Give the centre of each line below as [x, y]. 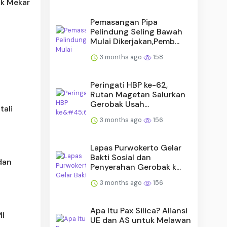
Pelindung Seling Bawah [137, 31]
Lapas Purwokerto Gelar [136, 147]
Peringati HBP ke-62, [129, 85]
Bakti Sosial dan [121, 157]
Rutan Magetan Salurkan [138, 94]
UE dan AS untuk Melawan [141, 220]
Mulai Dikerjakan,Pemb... [135, 41]
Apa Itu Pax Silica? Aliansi [139, 210]
